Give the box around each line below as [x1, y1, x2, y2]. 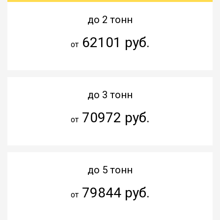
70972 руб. [78, 109, 150, 126]
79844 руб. [78, 184, 150, 201]
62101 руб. [78, 34, 150, 51]
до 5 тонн [87, 164, 133, 176]
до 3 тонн [87, 88, 133, 101]
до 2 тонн [87, 13, 133, 26]
